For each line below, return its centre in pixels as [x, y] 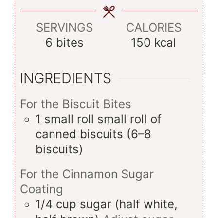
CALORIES [154, 27]
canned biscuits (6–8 [93, 134]
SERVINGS [64, 27]
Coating [42, 189]
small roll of [129, 119]
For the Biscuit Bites [76, 104]
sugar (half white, [129, 204]
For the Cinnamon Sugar [87, 174]
